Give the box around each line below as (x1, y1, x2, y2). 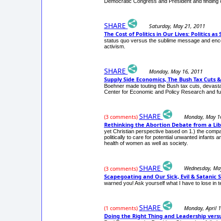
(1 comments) (104, 204, 138, 212)
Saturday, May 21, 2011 (148, 22, 205, 30)
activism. (104, 43, 125, 49)
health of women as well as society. (104, 140, 188, 147)
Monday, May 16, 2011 (148, 68, 203, 75)
